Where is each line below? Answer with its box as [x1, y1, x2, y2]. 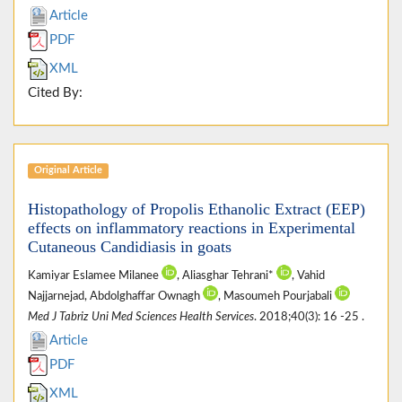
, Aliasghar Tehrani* [177, 269, 276, 281]
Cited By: [28, 85, 83, 100]
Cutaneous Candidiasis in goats [28, 237, 232, 256]
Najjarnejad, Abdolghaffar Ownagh [28, 290, 203, 301]
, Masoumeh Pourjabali [218, 290, 335, 301]
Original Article [33, 165, 102, 176]
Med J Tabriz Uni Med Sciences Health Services [28, 310, 254, 322]
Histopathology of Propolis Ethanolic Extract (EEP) [28, 199, 365, 218]
